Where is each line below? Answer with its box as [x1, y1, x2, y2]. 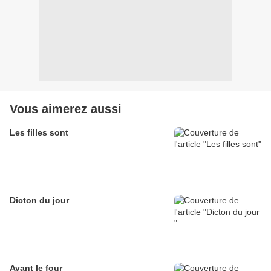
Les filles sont [10, 128, 68, 138]
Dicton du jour [10, 195, 69, 206]
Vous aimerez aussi [10, 102, 122, 116]
